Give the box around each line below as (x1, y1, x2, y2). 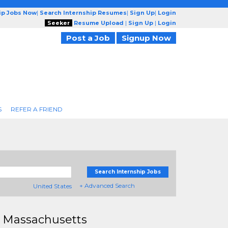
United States (33, 182, 72, 190)
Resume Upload (74, 19, 124, 26)
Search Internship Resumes (40, 9, 127, 16)
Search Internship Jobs (95, 168, 161, 175)
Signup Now (122, 33, 171, 43)
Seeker (47, 19, 70, 26)
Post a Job (66, 33, 110, 43)
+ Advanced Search (79, 182, 135, 189)
